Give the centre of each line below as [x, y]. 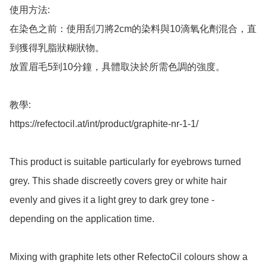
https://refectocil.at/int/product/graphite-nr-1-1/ [104, 124]
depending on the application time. [82, 219]
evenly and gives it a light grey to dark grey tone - [112, 200]
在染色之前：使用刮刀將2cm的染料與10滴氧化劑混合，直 [133, 29]
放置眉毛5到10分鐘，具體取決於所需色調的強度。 [117, 67]
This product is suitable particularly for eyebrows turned [125, 162]
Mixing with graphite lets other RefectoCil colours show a [129, 257]
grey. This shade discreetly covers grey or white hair [118, 181]
